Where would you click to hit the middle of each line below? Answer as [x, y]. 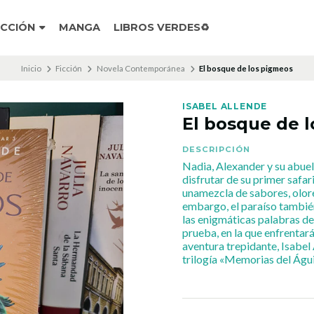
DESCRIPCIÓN [216, 149]
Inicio [31, 68]
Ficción [69, 68]
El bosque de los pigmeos [246, 68]
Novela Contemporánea [141, 68]
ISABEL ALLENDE [225, 106]
